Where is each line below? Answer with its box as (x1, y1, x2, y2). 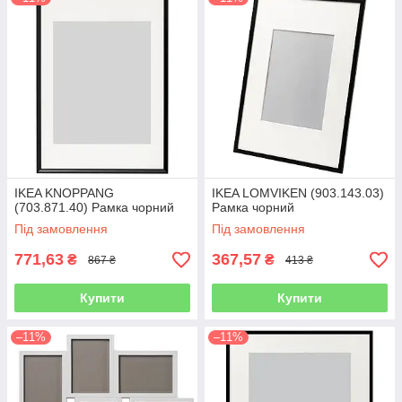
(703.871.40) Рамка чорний (14, 200, 174, 214)
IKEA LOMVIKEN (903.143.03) (212, 186, 384, 200)
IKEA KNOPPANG (14, 186, 114, 200)
